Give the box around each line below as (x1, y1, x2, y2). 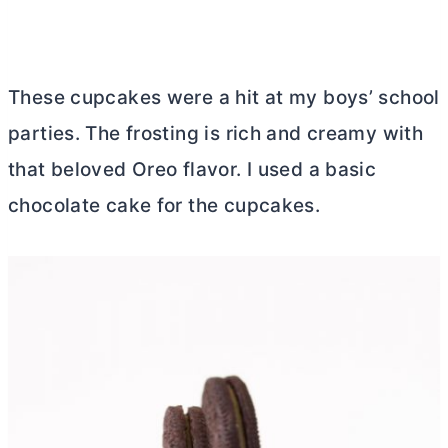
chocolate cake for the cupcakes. (8, 194, 321, 217)
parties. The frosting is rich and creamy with (8, 122, 424, 145)
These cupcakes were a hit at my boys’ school (8, 86, 440, 109)
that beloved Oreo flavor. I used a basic (8, 158, 377, 181)
